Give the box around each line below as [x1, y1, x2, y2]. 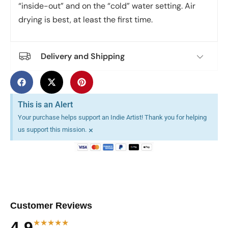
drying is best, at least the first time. [18, 14, 153, 25]
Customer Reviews [10, 201, 92, 211]
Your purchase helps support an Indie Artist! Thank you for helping [18, 113, 207, 122]
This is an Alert [18, 100, 73, 110]
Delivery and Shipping [41, 50, 125, 62]
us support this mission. [18, 126, 87, 134]
